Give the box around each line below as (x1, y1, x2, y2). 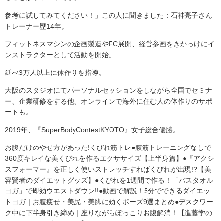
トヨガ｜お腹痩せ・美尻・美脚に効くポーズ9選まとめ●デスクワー (5, 198, 213, 206)
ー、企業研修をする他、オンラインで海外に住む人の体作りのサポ (5, 97, 212, 106)
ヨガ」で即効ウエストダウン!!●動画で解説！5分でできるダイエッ (5, 187, 210, 195)
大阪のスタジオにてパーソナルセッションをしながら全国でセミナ (5, 86, 212, 95)
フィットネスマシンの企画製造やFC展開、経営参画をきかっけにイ (5, 40, 215, 48)
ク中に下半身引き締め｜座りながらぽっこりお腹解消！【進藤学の (5, 209, 212, 217)
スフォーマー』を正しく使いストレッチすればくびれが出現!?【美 (5, 165, 211, 174)
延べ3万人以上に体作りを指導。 (5, 69, 106, 77)
